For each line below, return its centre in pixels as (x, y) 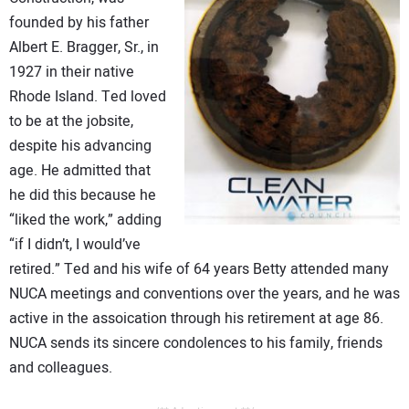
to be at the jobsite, (71, 121)
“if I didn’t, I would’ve (75, 244)
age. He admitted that (80, 170)
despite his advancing (80, 146)
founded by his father (79, 22)
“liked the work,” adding (85, 220)
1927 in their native (72, 72)
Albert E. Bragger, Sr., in (84, 47)
